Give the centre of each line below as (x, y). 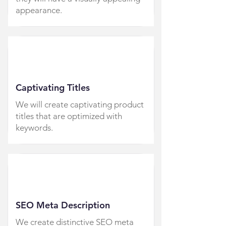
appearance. (39, 10)
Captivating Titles (52, 88)
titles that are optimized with (69, 116)
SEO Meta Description (63, 205)
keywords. (34, 128)
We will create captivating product (79, 105)
